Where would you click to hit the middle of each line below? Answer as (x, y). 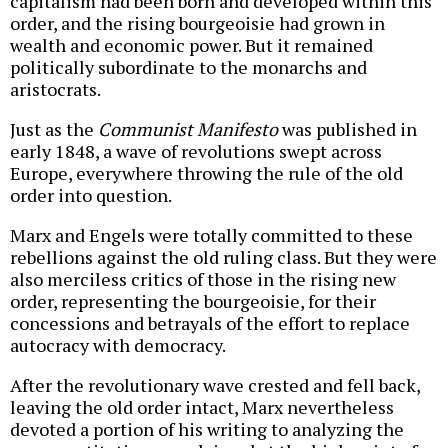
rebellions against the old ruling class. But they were (223, 256)
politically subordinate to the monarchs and (188, 66)
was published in (347, 128)
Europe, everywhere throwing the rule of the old (206, 172)
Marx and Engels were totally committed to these (211, 234)
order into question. (91, 194)
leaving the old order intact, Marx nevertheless (202, 406)
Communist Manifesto (188, 128)
